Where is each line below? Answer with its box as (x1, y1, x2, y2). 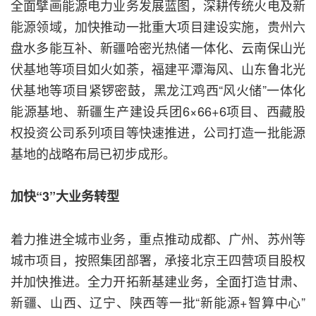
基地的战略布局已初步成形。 (11, 144, 176, 163)
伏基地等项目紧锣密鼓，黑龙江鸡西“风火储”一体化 (11, 80, 305, 99)
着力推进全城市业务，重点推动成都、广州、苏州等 (11, 229, 305, 248)
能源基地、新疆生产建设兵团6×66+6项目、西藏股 (11, 102, 305, 121)
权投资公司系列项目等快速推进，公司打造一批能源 (11, 123, 305, 142)
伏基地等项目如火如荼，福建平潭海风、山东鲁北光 (11, 59, 305, 78)
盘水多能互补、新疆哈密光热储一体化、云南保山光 (11, 38, 305, 57)
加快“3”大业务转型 (11, 187, 119, 206)
